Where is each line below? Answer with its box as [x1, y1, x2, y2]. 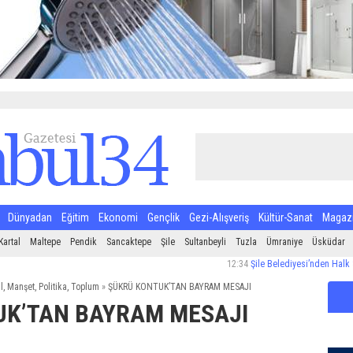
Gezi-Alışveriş [189, 211, 249, 224]
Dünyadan [8, 211, 52, 224]
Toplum [70, 281, 99, 292]
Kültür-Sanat [258, 211, 313, 224]
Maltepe [30, 236, 61, 247]
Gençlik [147, 211, 180, 224]
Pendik [70, 236, 97, 247]
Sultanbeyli [184, 236, 226, 247]
